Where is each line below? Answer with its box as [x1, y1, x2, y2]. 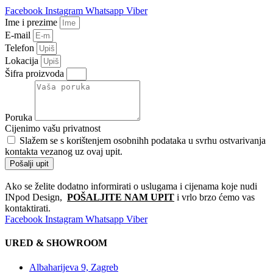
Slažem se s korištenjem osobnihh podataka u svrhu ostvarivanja [19, 135, 266, 146]
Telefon [5, 43, 37, 54]
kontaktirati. [5, 203, 51, 214]
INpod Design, [5, 192, 67, 203]
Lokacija [5, 55, 41, 66]
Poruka [5, 112, 35, 123]
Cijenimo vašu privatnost [5, 123, 101, 134]
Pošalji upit [10, 159, 49, 169]
